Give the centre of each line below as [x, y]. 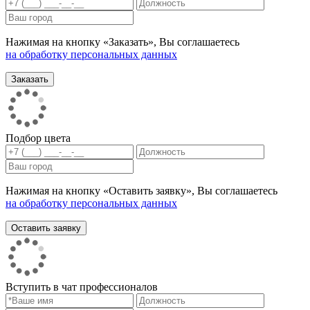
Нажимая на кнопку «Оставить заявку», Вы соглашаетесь [142, 190]
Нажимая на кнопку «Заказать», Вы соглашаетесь [122, 42]
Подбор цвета [38, 138]
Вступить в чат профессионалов [82, 286]
